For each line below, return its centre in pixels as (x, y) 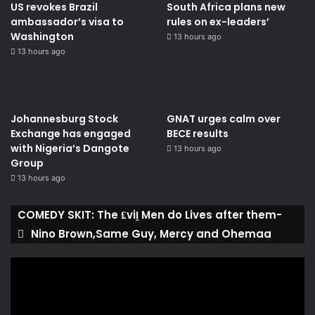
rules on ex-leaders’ (218, 21)
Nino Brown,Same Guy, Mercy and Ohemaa (151, 233)
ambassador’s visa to (67, 21)
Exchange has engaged (71, 133)
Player (23, 278)
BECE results (197, 133)
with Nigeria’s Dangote (70, 148)
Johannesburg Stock (64, 118)
